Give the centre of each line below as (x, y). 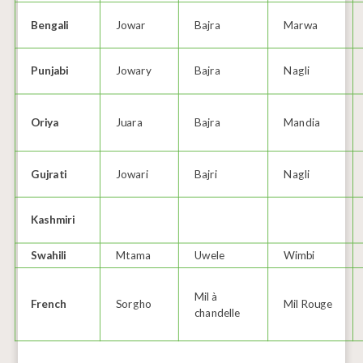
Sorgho (134, 304)
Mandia (302, 122)
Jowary (134, 70)
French (49, 304)
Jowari (132, 173)
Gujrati (49, 173)
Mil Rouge (308, 304)
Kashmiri (53, 220)
